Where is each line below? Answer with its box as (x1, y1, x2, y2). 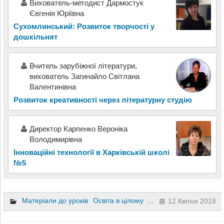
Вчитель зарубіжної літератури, (29, 61, 137, 70)
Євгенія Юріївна (29, 9, 84, 18)
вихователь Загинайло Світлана (29, 72, 139, 81)
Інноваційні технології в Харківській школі (13, 148, 169, 157)
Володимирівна (29, 135, 82, 144)
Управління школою (148, 196, 213, 204)
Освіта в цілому (92, 196, 143, 204)
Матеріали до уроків (21, 196, 88, 204)
